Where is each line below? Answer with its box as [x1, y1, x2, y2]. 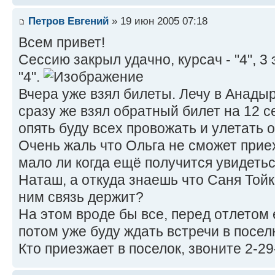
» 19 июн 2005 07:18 [109, 15, 207, 28]
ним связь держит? [18, 189, 144, 206]
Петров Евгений [28, 15, 109, 28]
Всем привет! [18, 34, 105, 51]
